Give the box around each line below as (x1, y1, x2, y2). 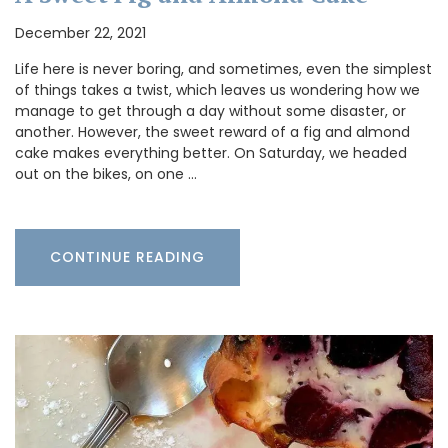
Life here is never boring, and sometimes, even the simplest (15, 58, 432, 79)
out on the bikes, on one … (15, 163, 197, 184)
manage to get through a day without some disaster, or (15, 100, 406, 121)
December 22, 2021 (15, 22, 146, 43)
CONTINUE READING (50, 246, 205, 267)
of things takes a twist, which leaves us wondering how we (15, 79, 420, 100)
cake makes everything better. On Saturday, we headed (15, 142, 407, 163)
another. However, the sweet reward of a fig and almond (15, 121, 410, 142)
